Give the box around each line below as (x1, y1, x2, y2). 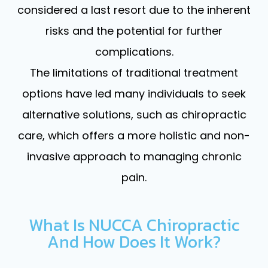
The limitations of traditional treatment (30, 65, 238, 80)
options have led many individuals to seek (22, 86, 246, 101)
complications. (95, 44, 173, 59)
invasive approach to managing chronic (26, 148, 242, 164)
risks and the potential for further (45, 23, 223, 38)
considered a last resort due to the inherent (17, 2, 251, 17)
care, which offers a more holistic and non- (18, 127, 250, 143)
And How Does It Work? (47, 229, 221, 254)
